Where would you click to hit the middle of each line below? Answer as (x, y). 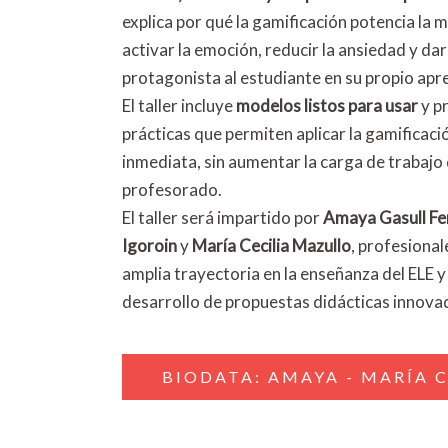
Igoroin (149, 245)
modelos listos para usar (327, 105)
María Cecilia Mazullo (271, 245)
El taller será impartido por (222, 217)
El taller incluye (179, 105)
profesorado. (172, 189)
